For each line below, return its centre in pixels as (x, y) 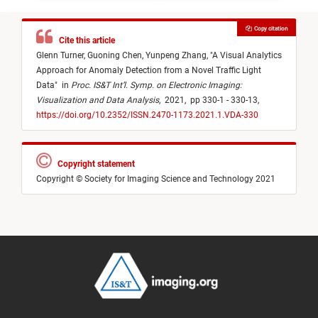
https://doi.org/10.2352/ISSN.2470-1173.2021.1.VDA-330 (147, 115)
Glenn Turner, (62, 56)
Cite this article (85, 41)
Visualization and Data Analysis (98, 100)
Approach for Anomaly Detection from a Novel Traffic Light (149, 71)
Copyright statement (94, 164)
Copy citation (269, 29)
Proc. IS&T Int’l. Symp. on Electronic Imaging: (157, 86)
